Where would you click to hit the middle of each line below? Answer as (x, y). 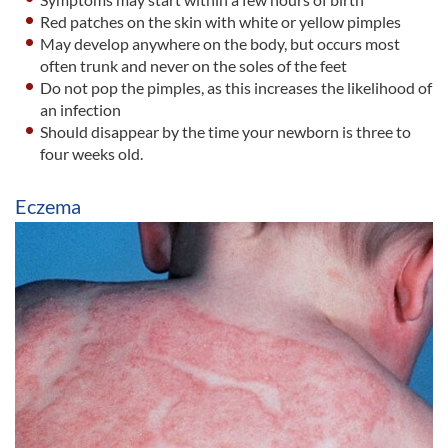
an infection (81, 110)
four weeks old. (92, 154)
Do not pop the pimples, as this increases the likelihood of (236, 88)
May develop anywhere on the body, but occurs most (220, 44)
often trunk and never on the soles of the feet (194, 66)
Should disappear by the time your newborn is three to (226, 132)
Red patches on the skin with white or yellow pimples (221, 22)
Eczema (48, 206)
